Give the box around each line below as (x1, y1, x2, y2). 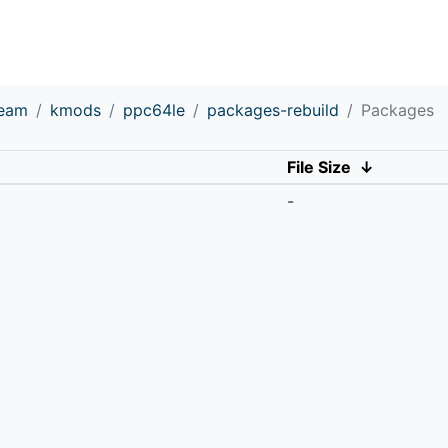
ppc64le (123, 99, 185, 120)
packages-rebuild (207, 99, 339, 120)
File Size (286, 156, 351, 177)
